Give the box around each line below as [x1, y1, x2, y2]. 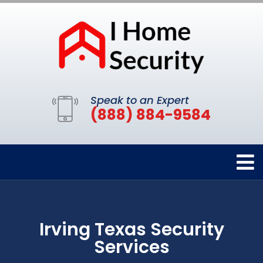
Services [93, 234, 170, 259]
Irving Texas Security [39, 217, 224, 242]
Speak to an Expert [90, 92, 189, 107]
